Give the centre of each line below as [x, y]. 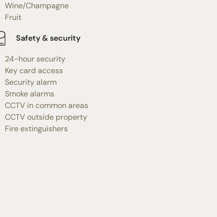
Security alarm [31, 82]
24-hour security [35, 59]
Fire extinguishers [36, 128]
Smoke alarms [29, 93]
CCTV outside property [46, 117]
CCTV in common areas [46, 105]
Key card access [34, 70]
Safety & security [48, 38]
